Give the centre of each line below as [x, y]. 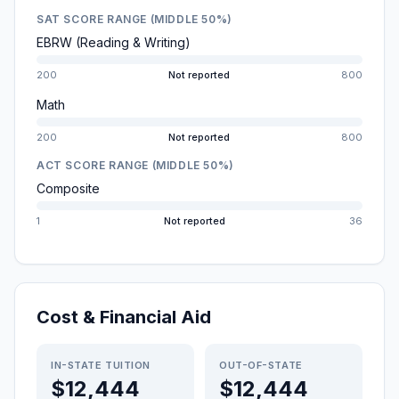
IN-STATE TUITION [101, 365]
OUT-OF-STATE [261, 365]
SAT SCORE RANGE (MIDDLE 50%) [134, 19]
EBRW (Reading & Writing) [114, 42]
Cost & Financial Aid [124, 317]
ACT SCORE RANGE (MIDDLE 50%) [135, 165]
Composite [68, 188]
